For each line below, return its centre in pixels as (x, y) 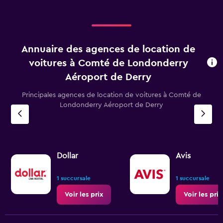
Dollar (67, 156)
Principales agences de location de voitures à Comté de (111, 95)
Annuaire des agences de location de (109, 49)
